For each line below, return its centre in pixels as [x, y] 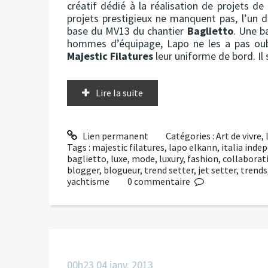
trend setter [169, 170]
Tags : [80, 147]
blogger [83, 170]
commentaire [162, 181]
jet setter [217, 170]
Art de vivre [239, 135]
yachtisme [88, 181]
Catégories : [191, 135]
